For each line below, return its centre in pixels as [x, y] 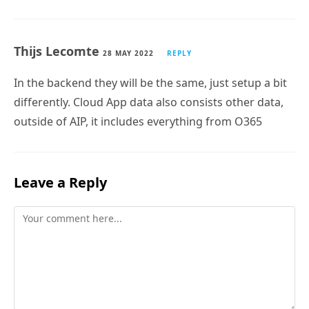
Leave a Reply [60, 170]
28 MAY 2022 [128, 40]
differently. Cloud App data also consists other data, [149, 89]
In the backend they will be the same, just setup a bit [150, 70]
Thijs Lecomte [58, 38]
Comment [36, 201]
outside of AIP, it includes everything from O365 [138, 109]
